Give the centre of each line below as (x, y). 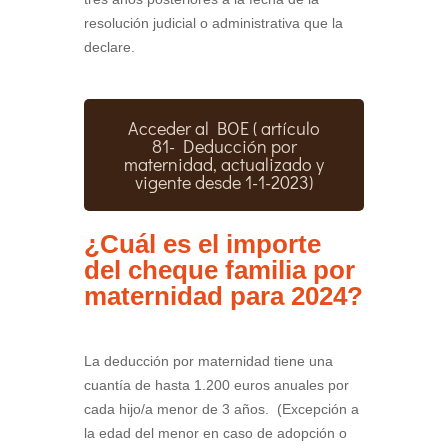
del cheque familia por (219, 270)
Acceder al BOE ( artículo (224, 128)
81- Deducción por (224, 146)
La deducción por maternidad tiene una (208, 361)
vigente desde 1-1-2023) (224, 182)
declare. (109, 47)
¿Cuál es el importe (202, 244)
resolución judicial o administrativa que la (213, 23)
